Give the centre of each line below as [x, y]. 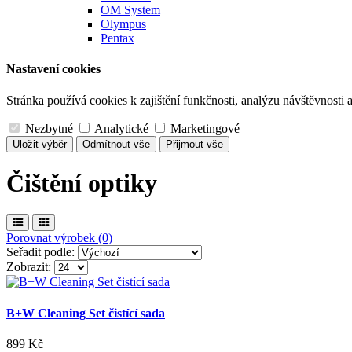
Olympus [123, 24]
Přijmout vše [194, 144]
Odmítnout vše [116, 144]
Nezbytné [48, 128]
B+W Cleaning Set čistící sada [86, 313]
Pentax [117, 38]
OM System [130, 10]
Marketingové [203, 128]
